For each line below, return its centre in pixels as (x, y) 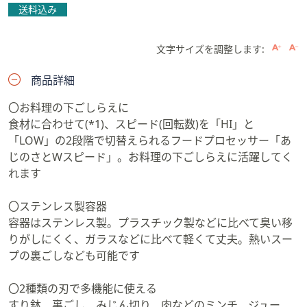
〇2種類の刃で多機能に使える (83, 288)
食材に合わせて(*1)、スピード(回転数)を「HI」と (131, 124)
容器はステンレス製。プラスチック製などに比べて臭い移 (150, 223)
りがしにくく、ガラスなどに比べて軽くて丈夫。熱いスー (150, 239)
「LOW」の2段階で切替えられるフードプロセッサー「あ (150, 140)
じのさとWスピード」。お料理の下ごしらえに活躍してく (150, 157)
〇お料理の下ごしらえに (69, 108)
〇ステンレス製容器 (58, 206)
